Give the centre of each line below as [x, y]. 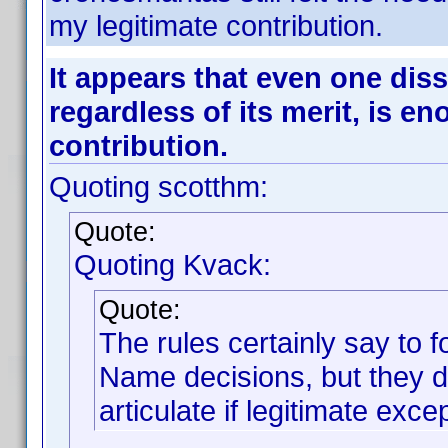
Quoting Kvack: [172, 264]
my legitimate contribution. [216, 25]
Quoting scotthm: [158, 186]
